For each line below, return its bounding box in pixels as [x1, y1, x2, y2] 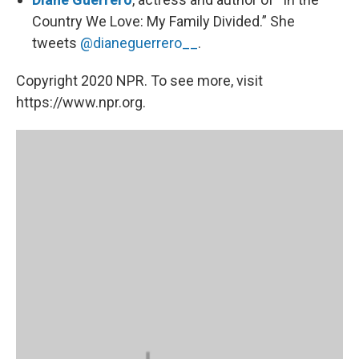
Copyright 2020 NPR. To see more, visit [16, 72, 263, 89]
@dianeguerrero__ [80, 34, 198, 51]
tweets [32, 34, 80, 51]
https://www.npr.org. [16, 94, 146, 111]
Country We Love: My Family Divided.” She [32, 13, 295, 30]
